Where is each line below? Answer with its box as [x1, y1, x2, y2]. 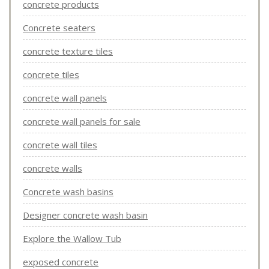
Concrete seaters [23, 22, 95, 34]
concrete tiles [23, 68, 79, 81]
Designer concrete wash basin [23, 209, 148, 222]
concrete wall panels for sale [23, 115, 141, 128]
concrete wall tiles [23, 139, 97, 151]
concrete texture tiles [23, 45, 113, 58]
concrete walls [23, 162, 82, 175]
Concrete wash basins [23, 186, 113, 198]
